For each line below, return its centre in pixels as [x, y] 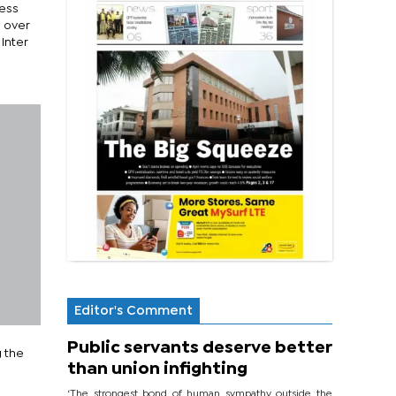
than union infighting [157, 369]
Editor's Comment [133, 311]
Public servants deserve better [199, 348]
